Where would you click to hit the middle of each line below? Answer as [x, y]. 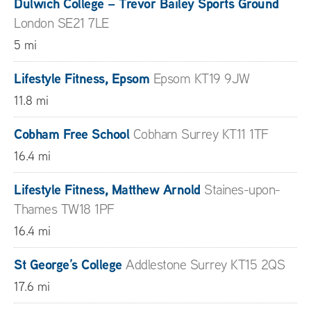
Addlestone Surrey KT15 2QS [205, 264]
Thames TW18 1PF [64, 209]
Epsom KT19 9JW [201, 78]
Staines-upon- [242, 189]
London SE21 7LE [61, 23]
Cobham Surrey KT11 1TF [201, 134]
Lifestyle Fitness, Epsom [82, 78]
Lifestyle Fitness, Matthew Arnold [107, 189]
